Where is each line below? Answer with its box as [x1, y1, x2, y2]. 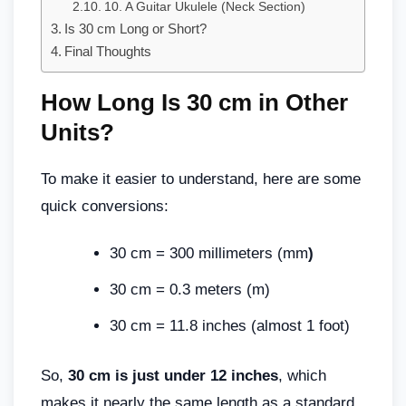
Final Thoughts [64, 43, 152, 59]
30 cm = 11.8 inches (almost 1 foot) [110, 316, 350, 334]
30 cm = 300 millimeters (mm [110, 244, 308, 262]
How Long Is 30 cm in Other [41, 88, 348, 116]
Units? [41, 118, 114, 146]
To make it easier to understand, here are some [41, 169, 361, 188]
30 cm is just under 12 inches [68, 367, 278, 384]
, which [278, 367, 326, 384]
